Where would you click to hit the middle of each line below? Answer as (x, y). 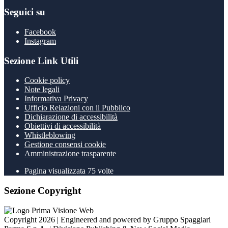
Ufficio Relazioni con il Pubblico (77, 108)
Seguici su (25, 12)
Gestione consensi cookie (65, 145)
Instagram (40, 41)
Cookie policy (47, 80)
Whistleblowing (50, 135)
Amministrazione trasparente (70, 154)
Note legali (42, 90)
